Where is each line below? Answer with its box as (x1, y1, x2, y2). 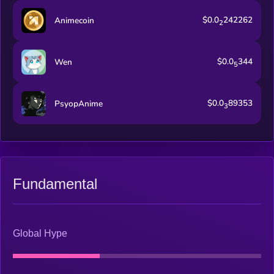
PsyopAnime (54, 97, 103, 109)
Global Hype (13, 228, 67, 239)
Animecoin (54, 14, 94, 26)
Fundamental (13, 175, 97, 192)
